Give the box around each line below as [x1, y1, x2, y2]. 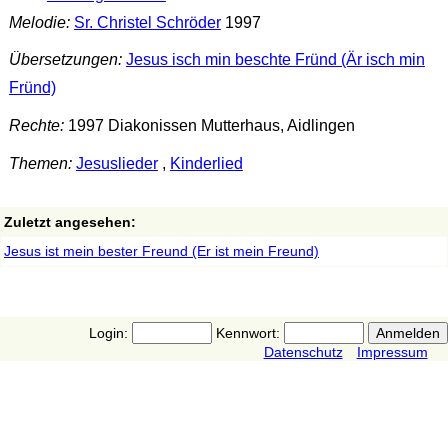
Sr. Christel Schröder [73, 13, 221, 31]
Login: [88, 324, 132, 341]
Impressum [356, 343, 428, 360]
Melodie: [8, 13, 70, 31]
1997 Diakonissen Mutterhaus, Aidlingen [63, 117, 355, 135]
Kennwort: [211, 324, 284, 341]
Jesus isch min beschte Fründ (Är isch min [125, 51, 425, 69]
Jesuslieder [75, 154, 158, 172]
